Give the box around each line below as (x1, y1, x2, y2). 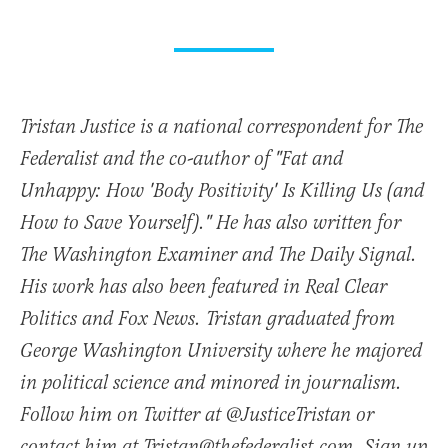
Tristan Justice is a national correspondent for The (20, 115, 423, 141)
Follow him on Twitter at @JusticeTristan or (20, 403, 374, 429)
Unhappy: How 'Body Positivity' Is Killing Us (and (20, 179, 424, 205)
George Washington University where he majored (20, 339, 422, 365)
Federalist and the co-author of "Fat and (20, 147, 343, 173)
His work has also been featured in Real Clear (20, 275, 387, 301)
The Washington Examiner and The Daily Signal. (20, 243, 417, 269)
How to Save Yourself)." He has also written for (20, 211, 401, 237)
